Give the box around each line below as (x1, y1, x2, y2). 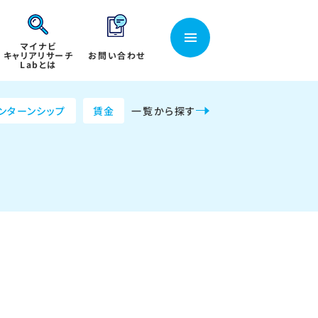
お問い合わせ (88, 48, 146, 61)
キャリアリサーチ (3, 48, 74, 61)
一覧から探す (131, 104, 196, 118)
